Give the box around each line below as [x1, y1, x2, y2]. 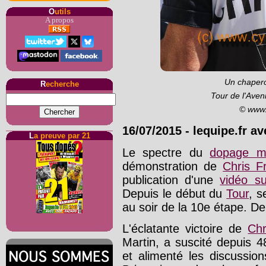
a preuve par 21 [33, 131, 90, 140]
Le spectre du [122, 145, 210, 159]
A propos [45, 16, 74, 24]
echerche [45, 80, 79, 88]
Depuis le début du [122, 186, 227, 200]
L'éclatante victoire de [122, 222, 248, 236]
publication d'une [122, 173, 220, 186]
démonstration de [122, 159, 223, 173]
